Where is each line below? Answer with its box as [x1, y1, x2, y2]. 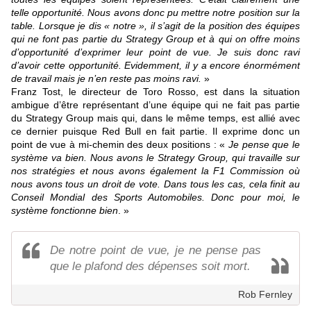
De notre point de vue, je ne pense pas [50, 244, 261, 258]
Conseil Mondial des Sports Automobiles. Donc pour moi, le [11, 192, 300, 203]
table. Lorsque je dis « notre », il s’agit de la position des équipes [11, 20, 300, 32]
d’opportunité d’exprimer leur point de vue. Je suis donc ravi [11, 47, 300, 58]
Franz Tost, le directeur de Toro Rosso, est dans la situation [11, 86, 300, 98]
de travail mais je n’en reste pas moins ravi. [11, 73, 201, 85]
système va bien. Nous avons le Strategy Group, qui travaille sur [11, 152, 300, 164]
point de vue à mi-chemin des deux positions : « [11, 139, 228, 151]
